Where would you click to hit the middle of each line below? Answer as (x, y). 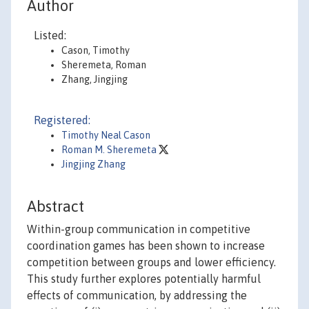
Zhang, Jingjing (94, 79)
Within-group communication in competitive (139, 229)
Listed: (50, 35)
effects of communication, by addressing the (137, 296)
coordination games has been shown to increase (146, 246)
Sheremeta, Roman (104, 65)
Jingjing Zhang (93, 164)
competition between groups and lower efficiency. (151, 262)
